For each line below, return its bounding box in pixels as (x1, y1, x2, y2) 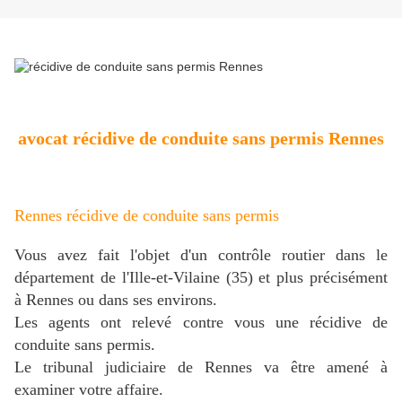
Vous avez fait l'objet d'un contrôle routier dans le (14, 245, 388, 264)
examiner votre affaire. (14, 380, 163, 398)
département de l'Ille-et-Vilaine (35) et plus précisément (14, 267, 388, 286)
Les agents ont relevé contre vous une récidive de (14, 312, 388, 331)
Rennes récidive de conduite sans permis (14, 205, 279, 224)
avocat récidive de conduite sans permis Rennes (18, 127, 384, 148)
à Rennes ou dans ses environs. (14, 290, 217, 309)
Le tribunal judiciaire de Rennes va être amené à (14, 357, 388, 376)
